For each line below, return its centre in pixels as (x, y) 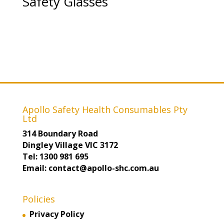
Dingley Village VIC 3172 (70, 145)
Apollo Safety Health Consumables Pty (105, 110)
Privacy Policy (56, 214)
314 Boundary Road (60, 134)
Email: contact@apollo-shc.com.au (90, 168)
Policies (38, 199)
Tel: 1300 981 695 (55, 157)
